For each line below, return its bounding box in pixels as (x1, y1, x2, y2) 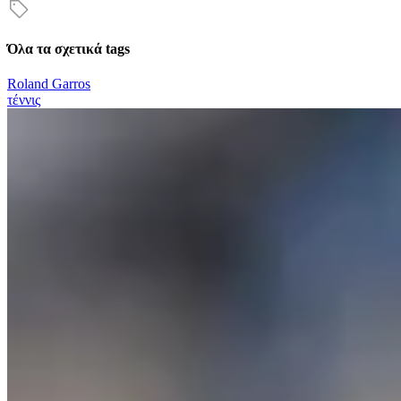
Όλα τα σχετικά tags (7, 40, 130, 56)
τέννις (7, 92, 40, 108)
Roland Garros (7, 76, 90, 92)
